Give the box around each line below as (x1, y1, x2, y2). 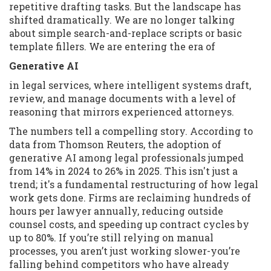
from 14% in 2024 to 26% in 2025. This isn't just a (9, 165, 238, 178)
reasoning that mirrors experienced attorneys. (9, 105, 234, 119)
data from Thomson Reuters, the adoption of (9, 138, 221, 151)
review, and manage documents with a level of (9, 92, 236, 105)
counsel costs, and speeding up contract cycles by (9, 218, 249, 231)
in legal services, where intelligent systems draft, (9, 79, 251, 92)
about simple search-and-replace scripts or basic (9, 27, 242, 40)
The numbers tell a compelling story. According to (9, 125, 253, 138)
